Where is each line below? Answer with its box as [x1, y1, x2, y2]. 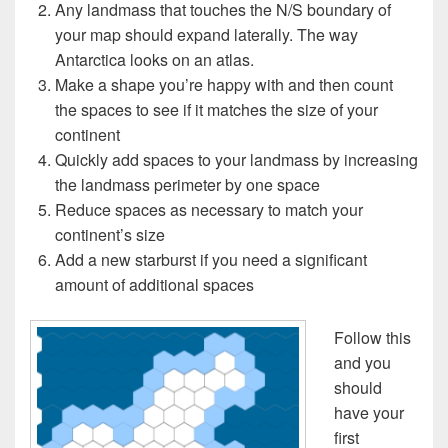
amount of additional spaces [55, 273, 254, 297]
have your [334, 401, 404, 425]
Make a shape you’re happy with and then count [55, 73, 393, 97]
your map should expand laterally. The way [55, 23, 358, 47]
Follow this [334, 326, 411, 350]
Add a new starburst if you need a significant [55, 248, 367, 272]
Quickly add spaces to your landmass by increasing [55, 148, 418, 172]
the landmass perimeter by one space [55, 173, 320, 197]
